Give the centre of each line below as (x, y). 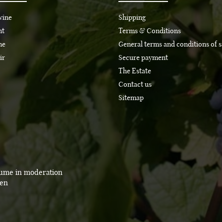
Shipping (132, 18)
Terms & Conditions (150, 31)
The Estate (135, 71)
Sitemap (131, 98)
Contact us (135, 85)
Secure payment (143, 58)
